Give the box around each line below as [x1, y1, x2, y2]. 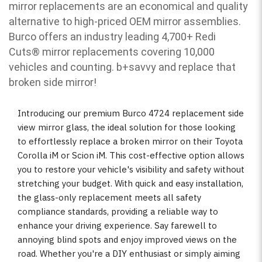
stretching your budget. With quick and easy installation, [18, 177, 243, 189]
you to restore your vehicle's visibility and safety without [18, 163, 244, 175]
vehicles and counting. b [9, 61, 122, 74]
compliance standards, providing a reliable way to [18, 205, 218, 217]
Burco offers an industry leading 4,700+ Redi [9, 30, 216, 43]
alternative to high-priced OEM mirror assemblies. [9, 15, 241, 28]
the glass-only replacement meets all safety [18, 191, 201, 203]
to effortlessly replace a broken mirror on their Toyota [18, 135, 243, 147]
